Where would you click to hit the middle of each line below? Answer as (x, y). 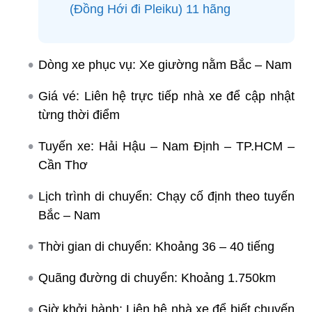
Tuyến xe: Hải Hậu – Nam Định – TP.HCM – (166, 146)
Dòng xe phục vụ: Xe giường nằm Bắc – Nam (165, 64)
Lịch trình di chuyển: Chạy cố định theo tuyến (166, 196)
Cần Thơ (63, 165)
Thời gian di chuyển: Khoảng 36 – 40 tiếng (156, 246)
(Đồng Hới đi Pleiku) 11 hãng (150, 9)
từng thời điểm (79, 115)
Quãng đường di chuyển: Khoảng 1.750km (157, 278)
